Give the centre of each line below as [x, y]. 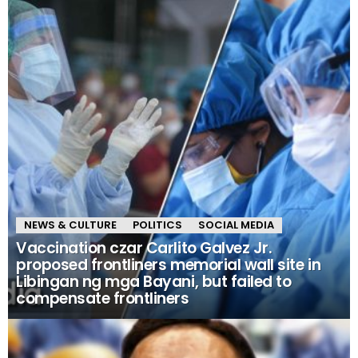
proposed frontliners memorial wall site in [169, 265]
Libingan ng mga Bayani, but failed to [154, 282]
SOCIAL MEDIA [236, 225]
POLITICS [157, 225]
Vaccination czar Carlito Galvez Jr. [144, 249]
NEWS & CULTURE [70, 225]
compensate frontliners [103, 299]
